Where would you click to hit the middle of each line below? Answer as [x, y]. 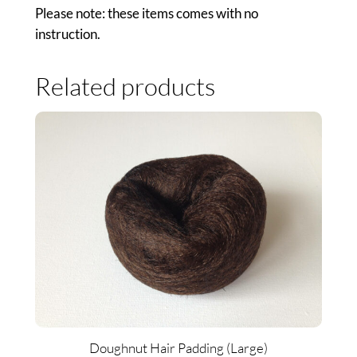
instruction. [67, 34]
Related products [125, 86]
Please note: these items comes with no [146, 14]
